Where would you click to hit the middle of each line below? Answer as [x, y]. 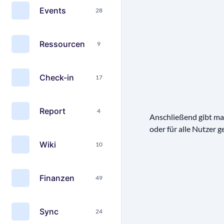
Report [52, 111]
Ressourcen [62, 44]
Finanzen [57, 178]
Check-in [57, 77]
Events [53, 10]
